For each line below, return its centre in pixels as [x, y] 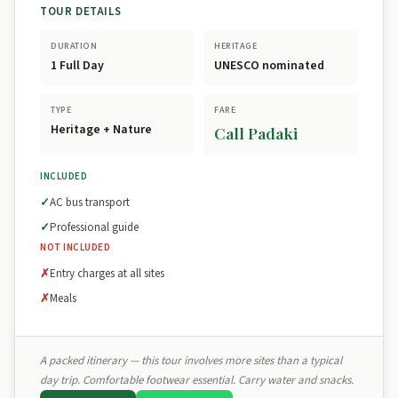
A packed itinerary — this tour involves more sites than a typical [191, 361]
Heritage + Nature [101, 130]
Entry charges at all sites [107, 274]
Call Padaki [256, 133]
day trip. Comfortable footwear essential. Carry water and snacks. [197, 380]
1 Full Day [77, 66]
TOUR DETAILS [81, 12]
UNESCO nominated [269, 66]
